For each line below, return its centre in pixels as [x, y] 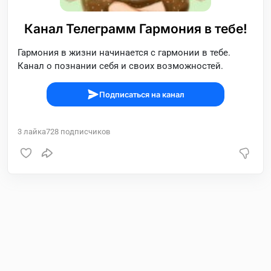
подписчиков [84, 132]
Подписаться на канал [142, 94]
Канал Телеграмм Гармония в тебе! [135, 29]
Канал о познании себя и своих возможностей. [120, 66]
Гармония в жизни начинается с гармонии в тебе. [124, 53]
